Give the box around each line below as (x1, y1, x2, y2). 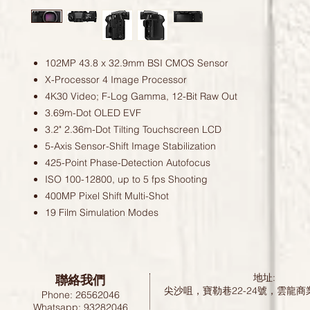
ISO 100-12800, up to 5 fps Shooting (45, 173, 208, 186)
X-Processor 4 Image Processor (45, 73, 187, 86)
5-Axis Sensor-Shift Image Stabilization (45, 140, 216, 153)
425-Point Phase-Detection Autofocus (45, 156, 210, 170)
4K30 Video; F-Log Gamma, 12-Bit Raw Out (45, 90, 237, 103)
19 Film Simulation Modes (45, 206, 158, 219)
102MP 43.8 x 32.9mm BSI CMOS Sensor (45, 57, 228, 70)
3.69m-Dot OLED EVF (45, 107, 141, 120)
